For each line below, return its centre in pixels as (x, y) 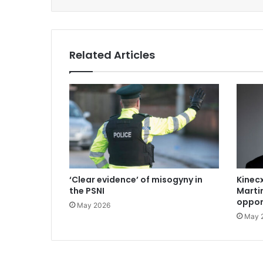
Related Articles (112, 55)
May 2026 (94, 205)
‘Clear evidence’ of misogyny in (136, 179)
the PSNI (87, 190)
